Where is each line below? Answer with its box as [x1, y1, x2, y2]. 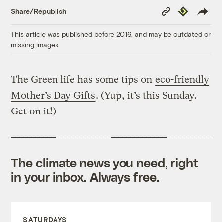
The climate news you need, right [11, 155, 199, 170]
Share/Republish [11, 7, 67, 16]
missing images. [11, 40, 60, 49]
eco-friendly [155, 73, 210, 85]
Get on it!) [11, 105, 56, 117]
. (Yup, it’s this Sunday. [96, 89, 197, 101]
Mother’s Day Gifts [11, 89, 96, 101]
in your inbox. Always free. [11, 169, 160, 184]
